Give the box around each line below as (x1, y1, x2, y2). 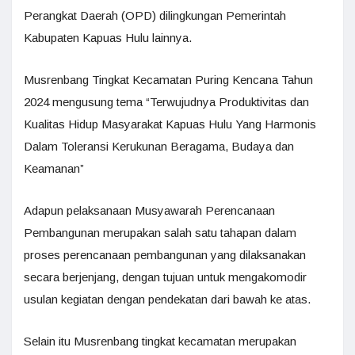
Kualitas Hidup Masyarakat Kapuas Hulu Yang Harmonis (24, 117, 316, 131)
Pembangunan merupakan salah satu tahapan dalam (24, 226, 296, 239)
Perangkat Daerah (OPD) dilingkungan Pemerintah (24, 9, 286, 22)
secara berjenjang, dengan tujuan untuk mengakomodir (24, 270, 307, 284)
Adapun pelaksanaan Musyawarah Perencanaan (24, 204, 275, 217)
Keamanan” (24, 162, 84, 175)
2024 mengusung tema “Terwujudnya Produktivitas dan (24, 95, 309, 109)
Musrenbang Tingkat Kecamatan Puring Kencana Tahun (24, 73, 313, 86)
